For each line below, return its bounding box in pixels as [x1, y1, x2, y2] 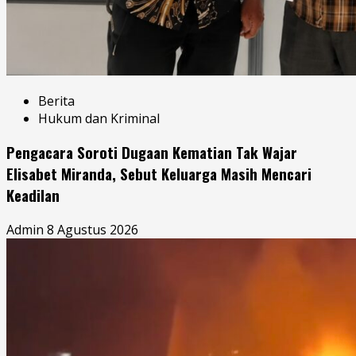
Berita [38, 91, 75, 110]
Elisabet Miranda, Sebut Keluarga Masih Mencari [6, 163, 311, 185]
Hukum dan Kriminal [38, 109, 160, 127]
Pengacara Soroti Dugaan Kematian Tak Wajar [6, 141, 297, 164]
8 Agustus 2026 [47, 220, 138, 238]
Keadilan [6, 184, 60, 207]
